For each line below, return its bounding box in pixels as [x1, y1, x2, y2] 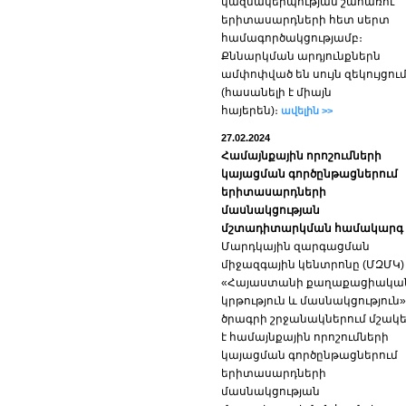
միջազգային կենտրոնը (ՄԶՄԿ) [221, 258, 404, 271]
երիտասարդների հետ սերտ [221, 14, 390, 26]
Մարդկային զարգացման [221, 240, 370, 253]
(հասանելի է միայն [221, 86, 332, 99]
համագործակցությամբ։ [221, 32, 362, 44]
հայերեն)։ [221, 104, 278, 117]
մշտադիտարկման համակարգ [221, 222, 403, 235]
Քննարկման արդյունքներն [221, 50, 381, 63]
